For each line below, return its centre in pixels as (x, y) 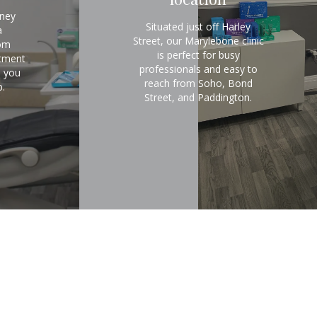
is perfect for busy (198, 55)
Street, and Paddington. (198, 98)
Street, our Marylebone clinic (198, 41)
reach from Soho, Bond (198, 83)
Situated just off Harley (198, 27)
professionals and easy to (198, 69)
